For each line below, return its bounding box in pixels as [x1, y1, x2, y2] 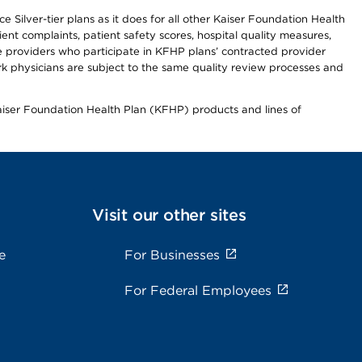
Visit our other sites [92, 205, 246, 225]
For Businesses [124, 247, 220, 263]
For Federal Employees [124, 283, 271, 298]
